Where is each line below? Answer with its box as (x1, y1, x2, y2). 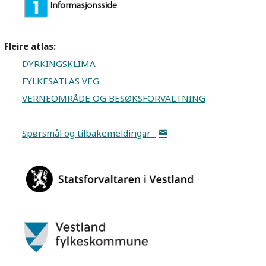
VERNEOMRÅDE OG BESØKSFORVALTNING (22, 92, 205, 104)
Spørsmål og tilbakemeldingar (22, 126, 156, 139)
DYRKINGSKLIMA (22, 58, 96, 70)
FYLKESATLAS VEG (22, 75, 99, 87)
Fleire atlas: (4, 40, 56, 52)
